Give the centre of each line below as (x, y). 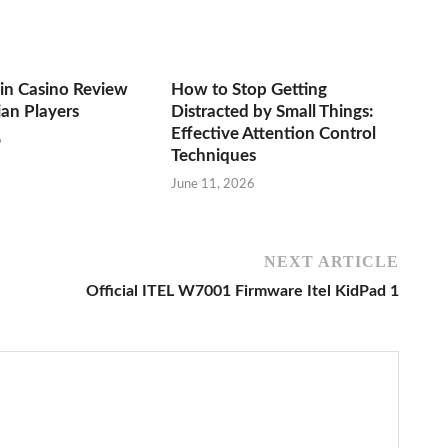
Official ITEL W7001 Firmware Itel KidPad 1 (242, 291)
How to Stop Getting (249, 89)
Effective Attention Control (274, 133)
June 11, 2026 (213, 185)
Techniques (214, 155)
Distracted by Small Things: (272, 111)
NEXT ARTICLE (331, 262)
